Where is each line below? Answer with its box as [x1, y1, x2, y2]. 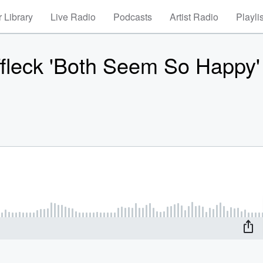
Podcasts [113, 10, 152, 23]
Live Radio [50, 10, 96, 23]
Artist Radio [170, 10, 218, 23]
